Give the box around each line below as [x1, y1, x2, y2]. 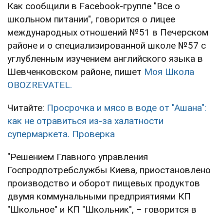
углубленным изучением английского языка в [7, 53, 203, 64]
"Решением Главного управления [7, 151, 148, 163]
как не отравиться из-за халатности [7, 115, 163, 127]
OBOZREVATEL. [7, 79, 72, 91]
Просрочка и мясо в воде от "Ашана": [47, 102, 206, 113]
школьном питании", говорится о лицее [7, 13, 175, 25]
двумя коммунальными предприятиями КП [7, 190, 191, 202]
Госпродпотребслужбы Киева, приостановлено [7, 164, 211, 176]
